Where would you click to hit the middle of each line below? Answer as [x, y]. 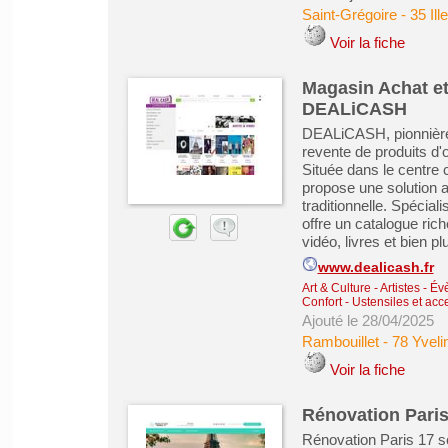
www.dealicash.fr [375, 267]
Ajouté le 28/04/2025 [367, 320]
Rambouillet [340, 341]
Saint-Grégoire [349, 14]
